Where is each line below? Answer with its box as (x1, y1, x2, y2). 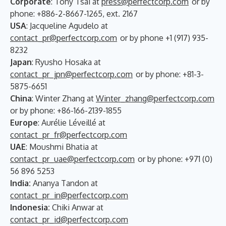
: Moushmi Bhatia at (26, 142, 98, 152)
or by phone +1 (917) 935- (118, 33, 208, 43)
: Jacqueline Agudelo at (26, 21, 108, 31)
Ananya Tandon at (33, 178, 98, 188)
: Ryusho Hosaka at (32, 57, 101, 67)
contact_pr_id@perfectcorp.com (10, 214, 128, 224)
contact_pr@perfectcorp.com (10, 33, 117, 43)
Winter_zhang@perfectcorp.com (96, 93, 214, 103)
